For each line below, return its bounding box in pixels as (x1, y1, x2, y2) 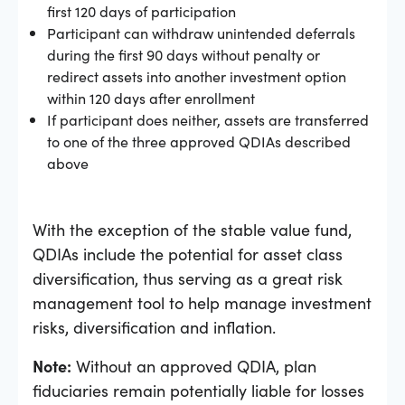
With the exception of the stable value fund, (33, 217, 352, 240)
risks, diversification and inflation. (33, 315, 276, 338)
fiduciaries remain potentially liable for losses (33, 378, 364, 401)
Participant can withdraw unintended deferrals (47, 22, 355, 42)
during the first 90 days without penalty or (47, 43, 320, 64)
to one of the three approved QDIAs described (47, 130, 351, 151)
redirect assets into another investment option (47, 65, 346, 86)
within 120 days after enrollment (47, 87, 255, 108)
